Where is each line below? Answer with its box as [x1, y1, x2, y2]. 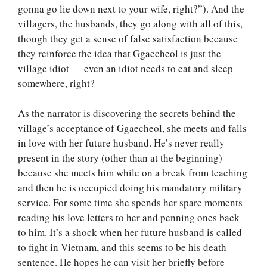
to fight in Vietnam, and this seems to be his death [18, 240, 226, 254]
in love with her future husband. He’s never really [18, 136, 225, 150]
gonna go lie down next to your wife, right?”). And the [18, 1, 244, 15]
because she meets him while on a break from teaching [18, 166, 247, 180]
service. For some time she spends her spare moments [18, 195, 243, 210]
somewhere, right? [18, 76, 95, 90]
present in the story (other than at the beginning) [18, 151, 222, 165]
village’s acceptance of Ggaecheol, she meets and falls [18, 121, 247, 135]
